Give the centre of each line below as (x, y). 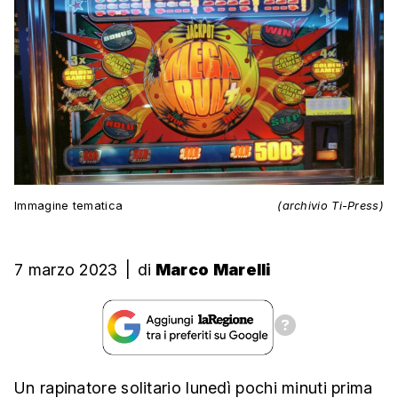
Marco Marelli (213, 270)
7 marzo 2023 (66, 270)
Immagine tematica (69, 206)
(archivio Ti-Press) (330, 206)
